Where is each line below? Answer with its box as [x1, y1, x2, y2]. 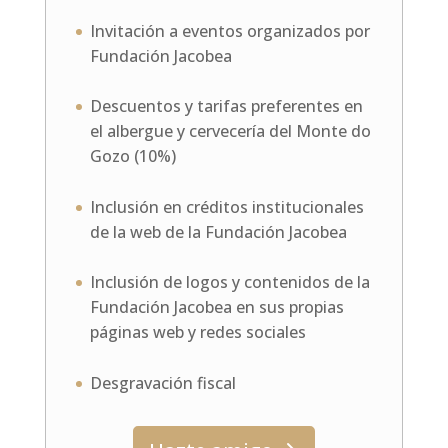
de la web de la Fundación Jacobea [89, 220, 347, 243]
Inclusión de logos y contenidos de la [89, 271, 370, 294]
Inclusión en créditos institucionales [89, 195, 364, 218]
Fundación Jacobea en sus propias [89, 296, 344, 319]
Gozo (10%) [89, 145, 176, 168]
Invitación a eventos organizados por [89, 19, 370, 42]
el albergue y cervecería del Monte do [89, 120, 371, 143]
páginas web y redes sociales [89, 321, 306, 344]
